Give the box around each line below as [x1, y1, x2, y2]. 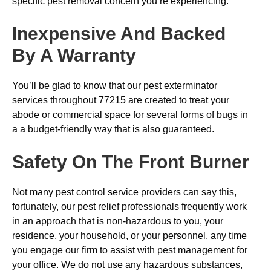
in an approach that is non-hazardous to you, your [12, 216, 223, 226]
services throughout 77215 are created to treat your [12, 95, 229, 105]
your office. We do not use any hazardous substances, [12, 260, 243, 270]
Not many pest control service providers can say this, [12, 187, 237, 197]
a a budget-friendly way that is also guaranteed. [12, 124, 214, 134]
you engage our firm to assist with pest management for [12, 245, 247, 255]
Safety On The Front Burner [12, 152, 249, 172]
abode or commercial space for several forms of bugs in [12, 109, 248, 120]
